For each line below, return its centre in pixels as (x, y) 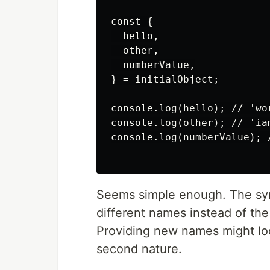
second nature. (139, 249)
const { (132, 21)
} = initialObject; (165, 79)
